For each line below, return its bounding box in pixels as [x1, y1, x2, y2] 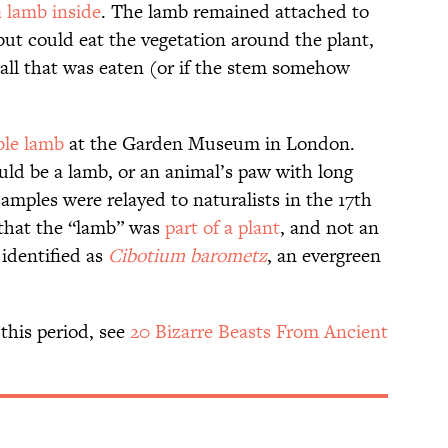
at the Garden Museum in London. [64, 130, 355, 158]
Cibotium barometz [108, 242, 267, 270]
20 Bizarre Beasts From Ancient [130, 318, 388, 346]
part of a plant [165, 214, 280, 242]
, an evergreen [267, 242, 381, 270]
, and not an [280, 214, 379, 242]
